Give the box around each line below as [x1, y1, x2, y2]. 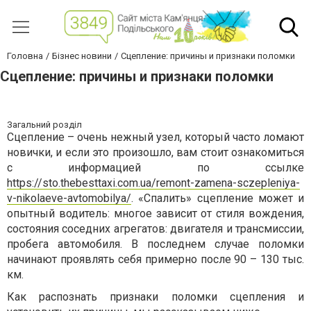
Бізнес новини [52, 51, 112, 62]
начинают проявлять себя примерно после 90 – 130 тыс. [7, 253, 304, 267]
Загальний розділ [7, 119, 82, 131]
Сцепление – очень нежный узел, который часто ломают [7, 131, 304, 144]
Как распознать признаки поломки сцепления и [7, 290, 304, 304]
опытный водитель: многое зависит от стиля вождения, [7, 207, 304, 221]
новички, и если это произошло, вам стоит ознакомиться [7, 146, 304, 160]
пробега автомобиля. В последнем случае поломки [7, 237, 304, 251]
